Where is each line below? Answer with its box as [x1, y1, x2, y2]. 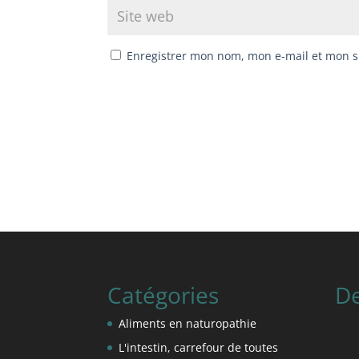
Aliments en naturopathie [119, 315, 257, 331]
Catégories [107, 279, 220, 310]
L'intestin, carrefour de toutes [119, 339, 279, 355]
